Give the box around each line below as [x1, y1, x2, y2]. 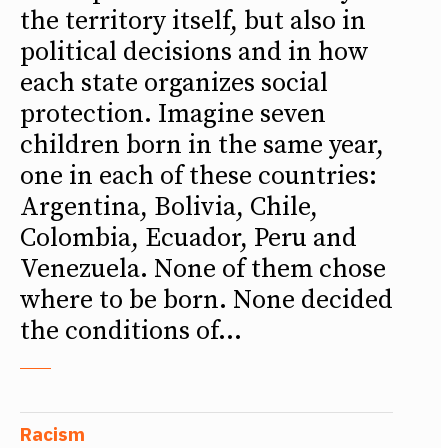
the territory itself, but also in [20, 4, 366, 38]
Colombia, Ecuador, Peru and [20, 221, 357, 255]
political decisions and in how [20, 35, 369, 69]
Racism [20, 421, 85, 446]
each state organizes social [20, 66, 328, 100]
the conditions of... [20, 314, 242, 348]
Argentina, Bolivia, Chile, [20, 190, 318, 224]
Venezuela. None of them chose [20, 252, 386, 286]
